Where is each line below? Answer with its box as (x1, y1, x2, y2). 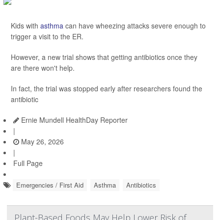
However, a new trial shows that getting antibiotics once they (11, 52, 197, 62)
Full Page (13, 158, 43, 168)
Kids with (11, 21, 40, 30)
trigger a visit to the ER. (11, 31, 85, 41)
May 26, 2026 (19, 137, 64, 146)
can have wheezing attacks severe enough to (63, 21, 206, 30)
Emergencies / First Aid (16, 180, 83, 190)
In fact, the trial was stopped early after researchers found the (11, 83, 202, 93)
